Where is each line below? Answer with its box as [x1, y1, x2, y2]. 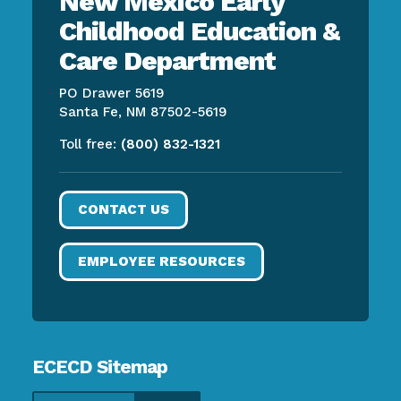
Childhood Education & [58, 14, 339, 47]
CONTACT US [77, 200, 169, 218]
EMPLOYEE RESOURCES [77, 252, 245, 269]
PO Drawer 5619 [58, 84, 165, 101]
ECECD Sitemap [31, 354, 167, 378]
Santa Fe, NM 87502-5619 [58, 103, 227, 120]
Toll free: [58, 135, 121, 152]
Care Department [58, 44, 276, 76]
